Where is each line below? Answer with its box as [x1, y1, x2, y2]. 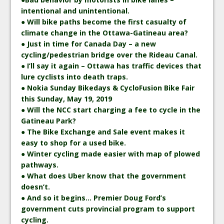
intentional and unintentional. [21, 5, 130, 15]
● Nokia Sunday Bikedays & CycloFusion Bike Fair [21, 82, 195, 92]
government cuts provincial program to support [21, 203, 195, 213]
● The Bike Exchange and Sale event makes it [21, 126, 185, 136]
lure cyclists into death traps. [21, 71, 128, 81]
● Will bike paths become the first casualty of [21, 16, 187, 26]
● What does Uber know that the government [21, 170, 186, 180]
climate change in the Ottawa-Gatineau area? [21, 27, 188, 37]
